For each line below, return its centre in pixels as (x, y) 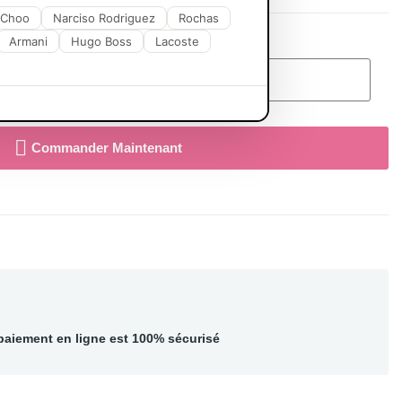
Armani (28, 41)
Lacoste (177, 41)
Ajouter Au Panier (120, 80)
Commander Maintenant (107, 148)
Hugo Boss (101, 41)
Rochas (198, 18)
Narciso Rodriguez (104, 18)
